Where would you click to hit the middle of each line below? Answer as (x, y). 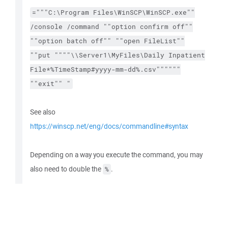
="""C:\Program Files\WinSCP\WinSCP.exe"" (113, 12)
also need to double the (66, 169)
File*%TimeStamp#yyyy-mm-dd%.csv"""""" (105, 69)
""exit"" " (50, 84)
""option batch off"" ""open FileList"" (107, 41)
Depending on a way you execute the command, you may (116, 155)
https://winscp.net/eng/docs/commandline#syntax (109, 126)
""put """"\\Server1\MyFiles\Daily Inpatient (118, 55)
